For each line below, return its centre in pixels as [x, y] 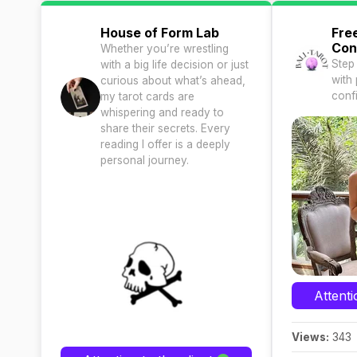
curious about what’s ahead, [173, 80]
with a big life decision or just [175, 65]
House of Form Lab [160, 33]
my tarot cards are [147, 96]
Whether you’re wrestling [165, 49]
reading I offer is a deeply [165, 144]
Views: [310, 337]
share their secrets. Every [165, 128]
